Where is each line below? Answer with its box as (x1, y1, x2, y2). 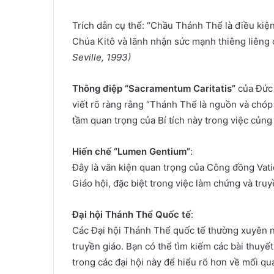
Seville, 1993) (72, 51, 131, 63)
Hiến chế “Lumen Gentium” (72, 146, 190, 157)
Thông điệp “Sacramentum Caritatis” (72, 83, 235, 94)
